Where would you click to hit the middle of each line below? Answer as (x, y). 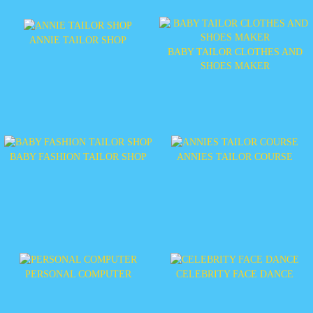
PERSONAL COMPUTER (78, 274)
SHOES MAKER (235, 66)
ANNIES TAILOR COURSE (235, 157)
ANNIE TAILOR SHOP (78, 41)
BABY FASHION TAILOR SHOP (78, 157)
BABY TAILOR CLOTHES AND (235, 52)
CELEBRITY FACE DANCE (235, 274)
